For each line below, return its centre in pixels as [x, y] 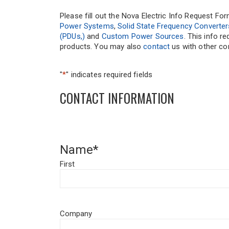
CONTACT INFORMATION [117, 98]
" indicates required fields [109, 75]
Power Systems [87, 26]
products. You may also [102, 47]
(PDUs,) [72, 37]
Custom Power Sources [143, 37]
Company [76, 214]
